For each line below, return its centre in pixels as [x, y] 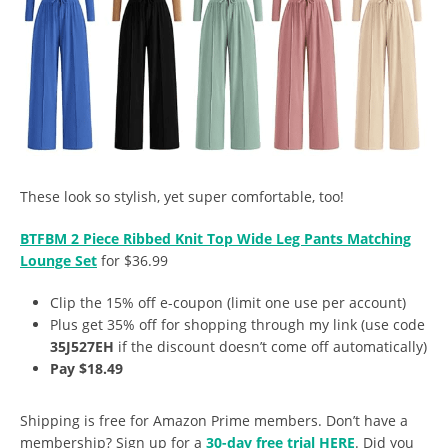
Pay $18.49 [86, 369]
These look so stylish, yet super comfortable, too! [182, 197]
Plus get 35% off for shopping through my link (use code [237, 325]
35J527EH [82, 347]
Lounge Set [58, 261]
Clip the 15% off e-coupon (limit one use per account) [228, 303]
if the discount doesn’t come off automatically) [270, 347]
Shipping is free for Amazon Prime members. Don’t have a [214, 421]
